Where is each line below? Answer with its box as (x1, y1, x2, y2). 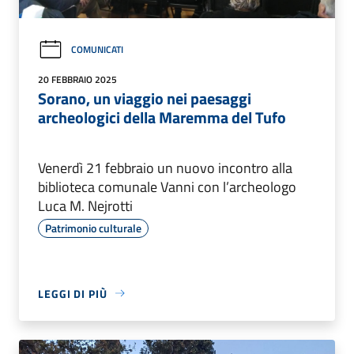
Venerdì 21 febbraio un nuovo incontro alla (38, 156, 292, 179)
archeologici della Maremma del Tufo (38, 104, 286, 130)
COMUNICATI (71, 42, 123, 58)
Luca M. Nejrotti (38, 194, 133, 217)
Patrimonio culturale (45, 219, 141, 236)
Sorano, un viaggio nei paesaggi (38, 85, 251, 111)
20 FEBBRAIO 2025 (38, 71, 117, 87)
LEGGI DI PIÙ (38, 284, 107, 302)
